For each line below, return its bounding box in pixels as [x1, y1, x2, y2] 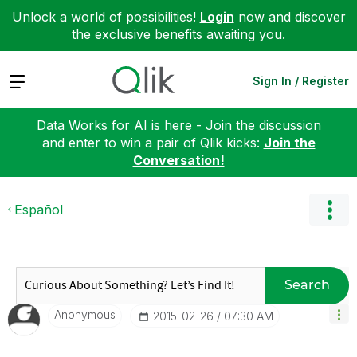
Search [284, 277, 330, 292]
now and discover [233, 9, 346, 25]
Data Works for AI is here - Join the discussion [36, 116, 321, 133]
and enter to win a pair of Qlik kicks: [41, 134, 264, 151]
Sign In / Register [253, 73, 349, 88]
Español [14, 201, 63, 218]
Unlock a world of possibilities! [11, 9, 200, 25]
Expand [8, 72, 53, 88]
